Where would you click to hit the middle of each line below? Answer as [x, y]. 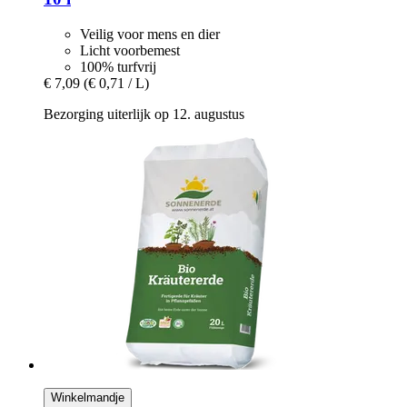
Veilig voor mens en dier [150, 34]
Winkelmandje [88, 397]
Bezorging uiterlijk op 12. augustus [144, 114]
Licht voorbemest [130, 50]
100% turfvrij [118, 66]
